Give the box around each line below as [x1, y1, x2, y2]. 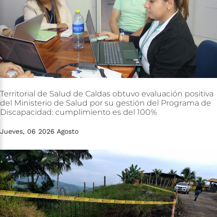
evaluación [141, 89, 183, 98]
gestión [116, 98, 145, 108]
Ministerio [14, 98, 52, 108]
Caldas [85, 89, 110, 98]
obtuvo [112, 89, 139, 98]
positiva [185, 89, 214, 98]
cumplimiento [55, 107, 110, 117]
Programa [161, 98, 199, 108]
